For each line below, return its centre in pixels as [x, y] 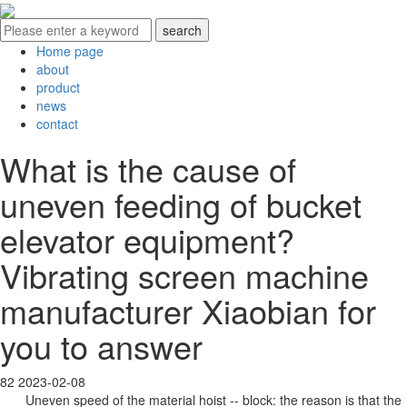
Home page [70, 51]
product [58, 88]
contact [57, 124]
